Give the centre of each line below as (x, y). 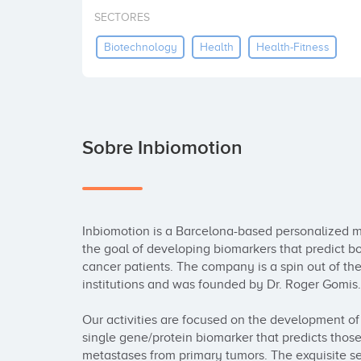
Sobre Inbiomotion (162, 148)
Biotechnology (140, 47)
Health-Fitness (293, 47)
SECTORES (122, 17)
